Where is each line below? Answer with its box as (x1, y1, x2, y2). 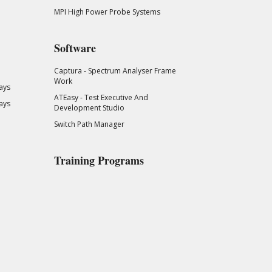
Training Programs (53, 152, 144, 168)
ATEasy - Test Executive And (53, 92, 148, 103)
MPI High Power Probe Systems (53, 7, 160, 17)
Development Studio (53, 102, 124, 113)
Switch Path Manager (53, 118, 124, 129)
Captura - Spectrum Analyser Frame (53, 65, 176, 76)
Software (53, 40, 96, 56)
